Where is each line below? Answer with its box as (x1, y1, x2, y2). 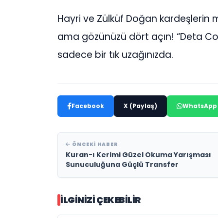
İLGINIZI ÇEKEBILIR (60, 194, 141, 206)
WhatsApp (182, 102, 217, 110)
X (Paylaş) (124, 102, 157, 110)
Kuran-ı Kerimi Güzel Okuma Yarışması (66, 150, 211, 160)
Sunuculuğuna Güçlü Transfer (66, 160, 179, 170)
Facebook (72, 102, 104, 110)
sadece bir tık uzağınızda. (57, 48, 173, 62)
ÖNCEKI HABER (71, 141, 118, 148)
